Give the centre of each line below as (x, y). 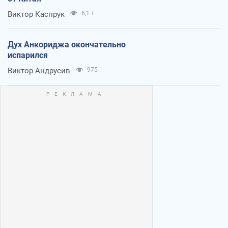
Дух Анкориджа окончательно (67, 44)
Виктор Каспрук (36, 14)
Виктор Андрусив (39, 70)
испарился (28, 55)
